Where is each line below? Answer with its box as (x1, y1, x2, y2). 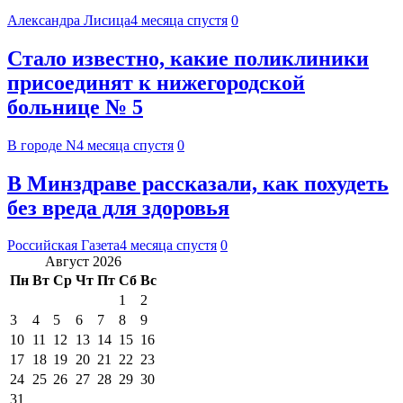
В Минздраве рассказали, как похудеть (7, 171, 389, 195)
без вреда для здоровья (7, 195, 229, 219)
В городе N (7, 137, 76, 153)
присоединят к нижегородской (7, 70, 305, 94)
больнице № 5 (7, 94, 143, 119)
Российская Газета (7, 237, 120, 254)
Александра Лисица (7, 12, 130, 28)
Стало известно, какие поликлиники (7, 46, 369, 70)
